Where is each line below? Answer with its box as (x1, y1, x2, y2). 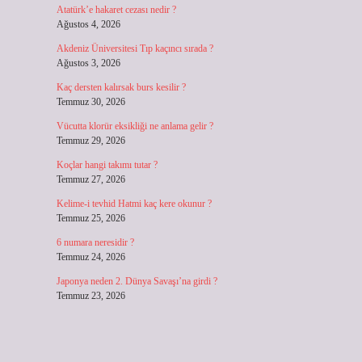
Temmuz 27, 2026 (56, 174, 125, 185)
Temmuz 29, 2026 (56, 135, 125, 146)
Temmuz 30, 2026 (56, 96, 125, 107)
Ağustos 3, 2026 (56, 57, 120, 69)
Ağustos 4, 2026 (56, 19, 120, 30)
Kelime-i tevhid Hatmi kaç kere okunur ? (56, 198, 212, 209)
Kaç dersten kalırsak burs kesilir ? (56, 82, 186, 93)
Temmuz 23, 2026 (56, 290, 125, 301)
